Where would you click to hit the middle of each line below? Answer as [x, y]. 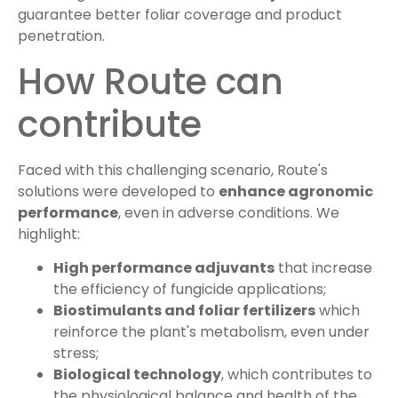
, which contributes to [297, 375]
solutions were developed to [118, 191]
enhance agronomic [296, 191]
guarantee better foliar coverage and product [180, 15]
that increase [323, 268]
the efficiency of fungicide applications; [190, 290]
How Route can [151, 81]
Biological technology [137, 375]
